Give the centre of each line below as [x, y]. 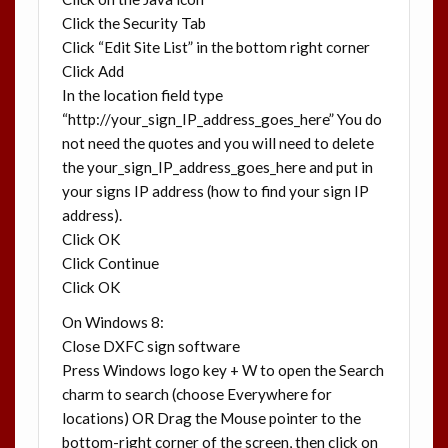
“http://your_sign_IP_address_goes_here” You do [221, 119]
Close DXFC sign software [150, 346]
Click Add [92, 71]
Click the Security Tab [133, 23]
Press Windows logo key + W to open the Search [222, 370]
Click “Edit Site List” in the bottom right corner [215, 47]
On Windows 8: [112, 322]
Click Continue [110, 263]
